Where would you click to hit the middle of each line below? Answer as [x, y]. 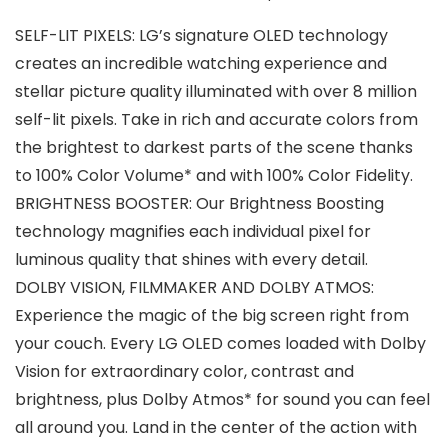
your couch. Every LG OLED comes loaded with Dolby [220, 344]
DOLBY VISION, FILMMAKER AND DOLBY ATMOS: [194, 288]
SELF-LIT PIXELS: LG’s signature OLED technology [201, 36]
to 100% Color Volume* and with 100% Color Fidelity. [214, 176]
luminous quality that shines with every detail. [191, 260]
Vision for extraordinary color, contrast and [184, 372]
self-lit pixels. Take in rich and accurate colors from [216, 120]
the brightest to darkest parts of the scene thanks [214, 148]
